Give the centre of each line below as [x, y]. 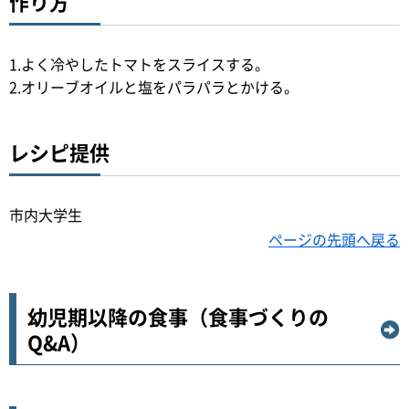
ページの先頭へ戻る [334, 240]
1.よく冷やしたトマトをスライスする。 [139, 64]
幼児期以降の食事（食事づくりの [178, 317]
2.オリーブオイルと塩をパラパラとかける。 [154, 87]
